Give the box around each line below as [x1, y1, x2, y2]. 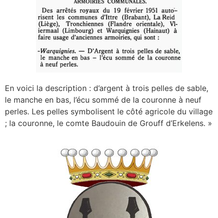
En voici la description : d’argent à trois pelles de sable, [5, 83, 208, 93]
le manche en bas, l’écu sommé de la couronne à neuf [5, 94, 201, 105]
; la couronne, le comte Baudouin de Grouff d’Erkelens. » [5, 118, 212, 128]
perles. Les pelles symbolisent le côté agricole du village [5, 106, 213, 116]
